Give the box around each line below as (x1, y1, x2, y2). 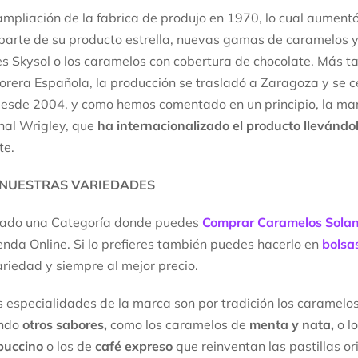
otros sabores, (22, 316, 110, 333)
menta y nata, (249, 316, 334, 333)
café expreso (95, 338, 173, 355)
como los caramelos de (110, 316, 249, 333)
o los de (43, 338, 95, 355)
